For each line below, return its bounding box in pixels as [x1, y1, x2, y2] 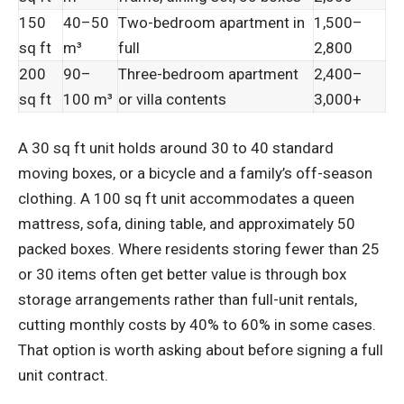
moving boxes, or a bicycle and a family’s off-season [18, 164, 372, 183]
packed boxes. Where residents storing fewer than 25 [18, 240, 380, 259]
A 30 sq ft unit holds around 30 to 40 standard [18, 139, 334, 158]
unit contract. [18, 366, 108, 385]
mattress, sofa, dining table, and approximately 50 [18, 215, 355, 234]
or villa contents [118, 89, 226, 108]
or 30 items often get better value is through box [18, 265, 346, 284]
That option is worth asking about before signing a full [18, 341, 383, 360]
